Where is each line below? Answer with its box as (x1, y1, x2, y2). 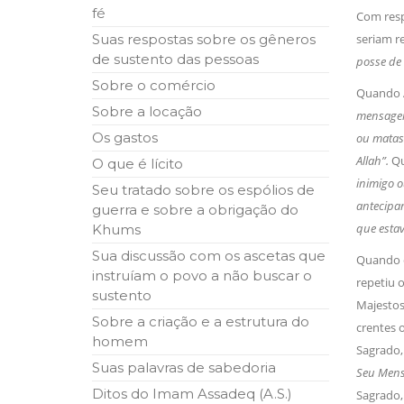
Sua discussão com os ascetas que (92, 247, 326, 265)
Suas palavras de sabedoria (92, 359, 276, 377)
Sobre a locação (92, 103, 202, 121)
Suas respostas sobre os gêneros (92, 31, 316, 49)
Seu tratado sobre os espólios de (92, 181, 315, 199)
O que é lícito (92, 155, 183, 173)
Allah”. (355, 152, 391, 170)
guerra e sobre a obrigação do (92, 201, 298, 219)
